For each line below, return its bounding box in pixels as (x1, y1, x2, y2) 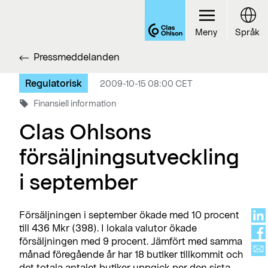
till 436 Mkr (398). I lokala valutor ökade (19, 221, 197, 233)
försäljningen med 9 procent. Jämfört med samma (19, 234, 242, 246)
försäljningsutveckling (19, 144, 239, 169)
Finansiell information (33, 98, 116, 108)
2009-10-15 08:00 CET (100, 78, 193, 89)
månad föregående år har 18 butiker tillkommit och (19, 248, 243, 260)
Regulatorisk (25, 77, 82, 89)
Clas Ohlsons (19, 118, 151, 144)
